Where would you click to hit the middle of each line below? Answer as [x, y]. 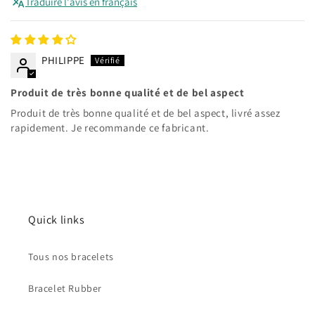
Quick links [57, 220]
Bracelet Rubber [65, 288]
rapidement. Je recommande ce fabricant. [110, 128]
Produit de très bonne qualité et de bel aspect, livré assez [146, 113]
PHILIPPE [63, 60]
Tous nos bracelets [71, 257]
